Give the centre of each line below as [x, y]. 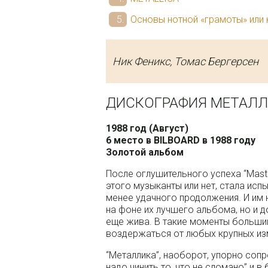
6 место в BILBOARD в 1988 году [181, 140]
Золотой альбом [145, 152]
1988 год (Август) [147, 128]
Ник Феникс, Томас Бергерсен [186, 61]
